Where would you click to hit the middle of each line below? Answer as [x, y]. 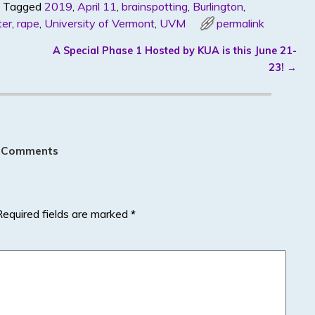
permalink [240, 24]
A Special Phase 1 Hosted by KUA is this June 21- [175, 51]
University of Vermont [99, 24]
